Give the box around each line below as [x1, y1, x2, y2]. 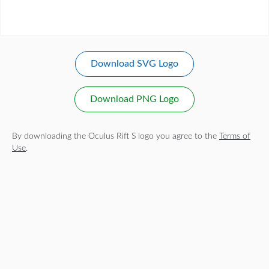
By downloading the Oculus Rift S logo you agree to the [12, 131, 219, 141]
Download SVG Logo [91, 59, 178, 69]
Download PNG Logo [90, 94, 179, 104]
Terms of [219, 131, 250, 141]
